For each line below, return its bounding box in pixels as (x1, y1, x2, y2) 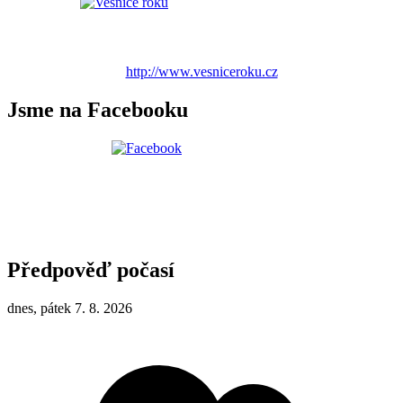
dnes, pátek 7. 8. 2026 (7, 300, 132, 317)
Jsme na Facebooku (7, 97, 188, 121)
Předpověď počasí (7, 258, 175, 282)
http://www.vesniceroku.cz (125, 63, 278, 79)
